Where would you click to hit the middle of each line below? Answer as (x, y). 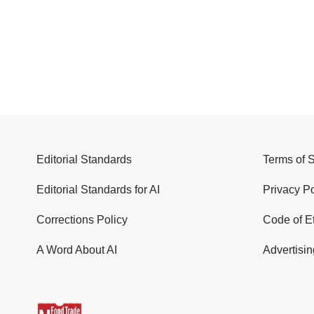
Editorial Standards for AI (98, 189)
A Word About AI (77, 250)
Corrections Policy (82, 219)
